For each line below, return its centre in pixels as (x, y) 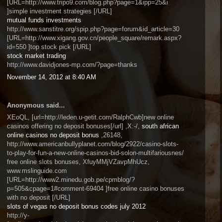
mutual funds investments (44, 20)
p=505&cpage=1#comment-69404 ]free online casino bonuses (96, 189)
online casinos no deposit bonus (53, 135)
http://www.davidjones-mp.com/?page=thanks (72, 65)
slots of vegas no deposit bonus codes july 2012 (76, 206)
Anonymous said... (36, 105)
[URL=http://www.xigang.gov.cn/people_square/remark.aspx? (94, 38)
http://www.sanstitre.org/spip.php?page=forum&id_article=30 (93, 29)
